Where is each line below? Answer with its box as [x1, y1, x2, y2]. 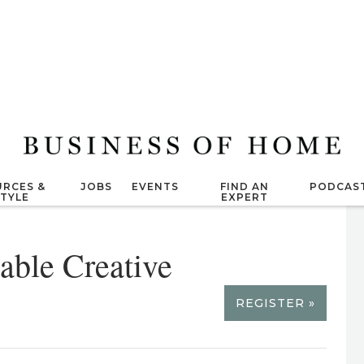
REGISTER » [235, 296, 315, 310]
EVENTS [132, 180, 180, 193]
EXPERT [220, 191, 268, 203]
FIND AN [219, 180, 269, 193]
